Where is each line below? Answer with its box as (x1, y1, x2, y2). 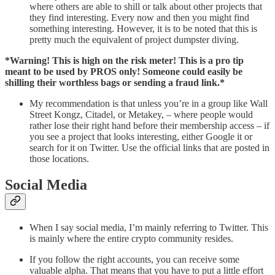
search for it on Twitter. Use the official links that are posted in (29, 142, 269, 153)
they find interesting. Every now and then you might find (29, 12, 249, 23)
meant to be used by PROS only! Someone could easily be (5, 66, 242, 77)
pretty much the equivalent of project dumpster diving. (29, 34, 239, 45)
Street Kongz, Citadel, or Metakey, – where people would (29, 109, 253, 120)
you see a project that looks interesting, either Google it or (29, 131, 252, 142)
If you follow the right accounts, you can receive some (29, 254, 239, 265)
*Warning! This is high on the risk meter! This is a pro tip (5, 55, 244, 66)
